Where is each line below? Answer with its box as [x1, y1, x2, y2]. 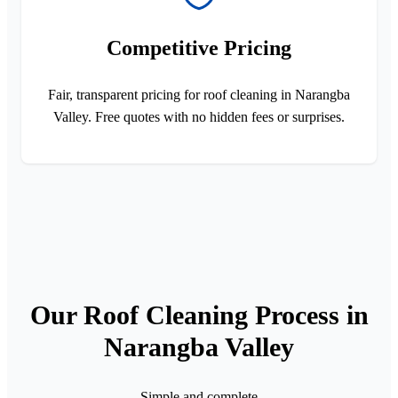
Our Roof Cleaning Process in [29, 299, 369, 330]
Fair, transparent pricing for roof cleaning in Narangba [48, 86, 350, 102]
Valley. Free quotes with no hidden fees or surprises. [53, 108, 345, 124]
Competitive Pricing [107, 36, 291, 60]
